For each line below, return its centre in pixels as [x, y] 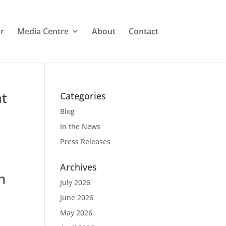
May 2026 [76, 213]
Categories [83, 96]
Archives [79, 167]
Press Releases [86, 142]
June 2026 [77, 197]
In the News [80, 126]
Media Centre [43, 31]
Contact [143, 31]
